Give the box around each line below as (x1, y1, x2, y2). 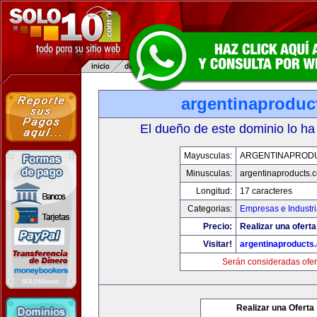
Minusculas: (186, 168, 232, 178)
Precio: (203, 221, 232, 231)
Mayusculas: (184, 151, 232, 161)
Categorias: (188, 204, 232, 214)
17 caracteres (240, 186, 292, 196)
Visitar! (203, 239, 232, 249)
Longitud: (196, 186, 232, 196)
